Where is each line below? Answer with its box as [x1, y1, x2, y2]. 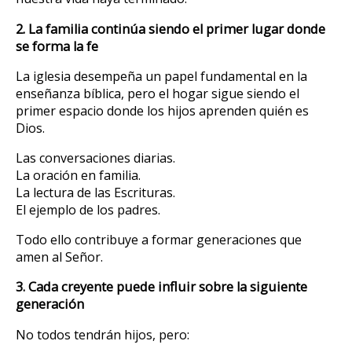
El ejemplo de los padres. [16, 201, 160, 218]
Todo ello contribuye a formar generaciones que [16, 231, 302, 248]
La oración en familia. [16, 167, 141, 184]
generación [16, 295, 84, 313]
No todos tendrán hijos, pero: [16, 325, 189, 343]
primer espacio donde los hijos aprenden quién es [16, 102, 309, 119]
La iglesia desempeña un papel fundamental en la [16, 68, 307, 85]
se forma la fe [16, 37, 98, 55]
